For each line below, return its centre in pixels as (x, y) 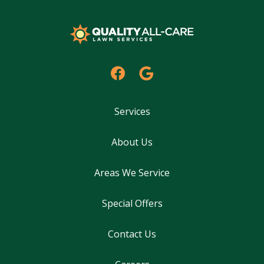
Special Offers (132, 203)
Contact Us (132, 234)
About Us (132, 142)
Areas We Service (132, 173)
